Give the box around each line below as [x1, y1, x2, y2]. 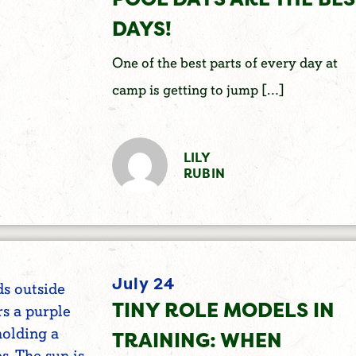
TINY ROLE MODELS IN [111, 296, 335, 324]
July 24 [111, 273, 175, 295]
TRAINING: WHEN [111, 327, 282, 354]
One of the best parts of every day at [111, 53, 338, 72]
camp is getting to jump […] [111, 80, 284, 99]
